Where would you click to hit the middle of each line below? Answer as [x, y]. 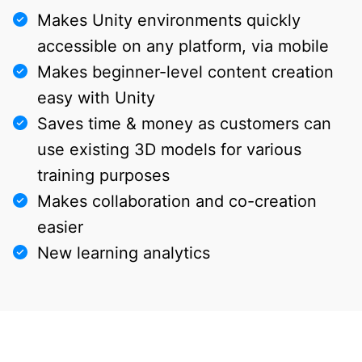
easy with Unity [96, 97]
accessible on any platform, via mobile [183, 46]
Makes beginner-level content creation [185, 72]
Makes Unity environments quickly [169, 20]
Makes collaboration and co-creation [177, 201]
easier [60, 227]
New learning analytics [124, 253]
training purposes [103, 175]
